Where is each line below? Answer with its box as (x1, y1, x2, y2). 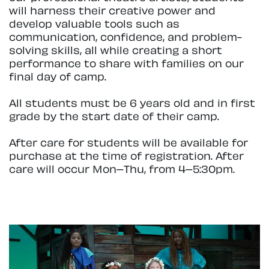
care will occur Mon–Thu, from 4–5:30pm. (9, 160, 235, 176)
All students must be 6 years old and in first (9, 94, 255, 109)
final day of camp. (9, 67, 106, 83)
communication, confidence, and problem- (9, 28, 242, 43)
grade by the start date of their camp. (9, 107, 219, 122)
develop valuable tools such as (9, 14, 180, 30)
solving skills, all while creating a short (9, 41, 222, 56)
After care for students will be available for (9, 134, 248, 150)
